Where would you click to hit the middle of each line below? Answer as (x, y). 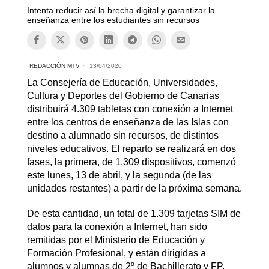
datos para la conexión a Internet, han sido (117, 226)
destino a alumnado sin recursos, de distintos (122, 135)
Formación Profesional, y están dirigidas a (116, 253)
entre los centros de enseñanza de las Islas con (128, 122)
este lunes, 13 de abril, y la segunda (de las (119, 175)
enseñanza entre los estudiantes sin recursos (113, 20)
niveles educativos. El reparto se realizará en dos (131, 148)
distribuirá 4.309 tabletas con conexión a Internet (130, 109)
